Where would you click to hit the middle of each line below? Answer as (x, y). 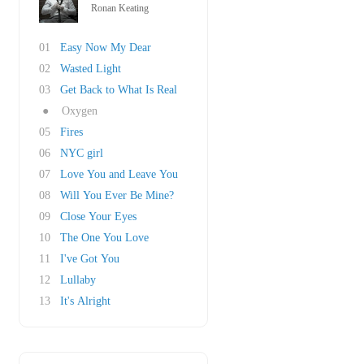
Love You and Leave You (119, 174)
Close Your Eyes (98, 217)
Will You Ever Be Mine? (117, 195)
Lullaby (78, 280)
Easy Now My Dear (106, 48)
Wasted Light (91, 69)
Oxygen (80, 111)
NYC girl (82, 153)
